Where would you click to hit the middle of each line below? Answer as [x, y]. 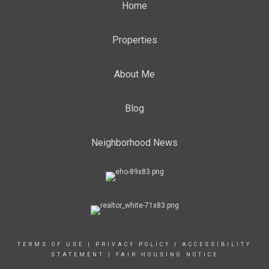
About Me [134, 74]
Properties [134, 40]
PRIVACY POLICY [133, 244]
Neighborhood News [134, 143]
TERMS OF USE [51, 244]
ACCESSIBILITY [217, 244]
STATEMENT [77, 255]
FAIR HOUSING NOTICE [167, 255]
